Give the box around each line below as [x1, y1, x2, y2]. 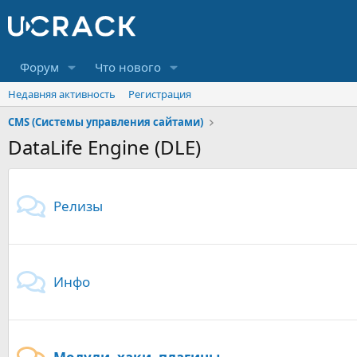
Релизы [53, 197, 103, 216]
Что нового [94, 59, 161, 76]
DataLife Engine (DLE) [8, 134, 201, 161]
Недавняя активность [8, 87, 116, 102]
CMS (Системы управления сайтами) [8, 115, 203, 130]
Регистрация [128, 87, 191, 102]
